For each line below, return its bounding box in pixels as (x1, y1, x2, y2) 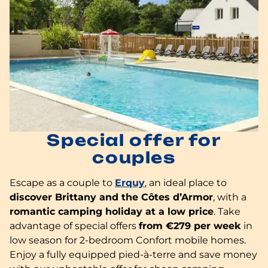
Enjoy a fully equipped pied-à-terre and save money (10, 248, 257, 260)
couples (92, 148, 176, 167)
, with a (213, 191, 246, 203)
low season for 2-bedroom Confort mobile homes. (10, 234, 246, 246)
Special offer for (47, 130, 221, 150)
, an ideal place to (145, 176, 227, 188)
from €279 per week (139, 220, 241, 232)
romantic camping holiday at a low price (10, 205, 214, 217)
